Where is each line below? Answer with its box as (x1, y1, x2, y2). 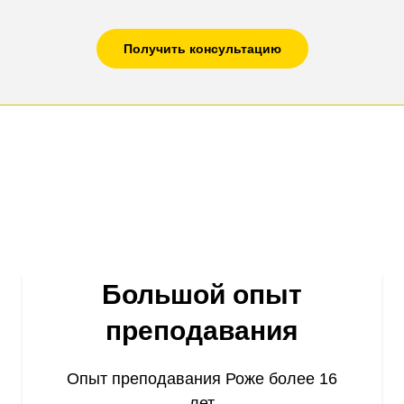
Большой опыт (102, 280, 302, 310)
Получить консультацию (123, 41, 281, 56)
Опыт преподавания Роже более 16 (67, 370, 337, 389)
